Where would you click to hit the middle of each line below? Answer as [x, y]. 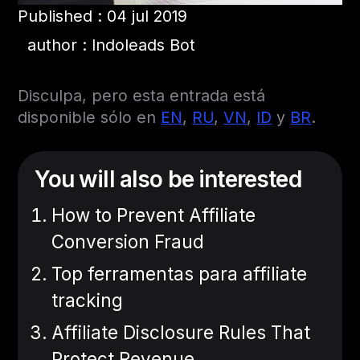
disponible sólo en [90, 118]
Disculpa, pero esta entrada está [142, 96]
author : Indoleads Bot [107, 45]
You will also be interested [168, 180]
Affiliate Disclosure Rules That [181, 333]
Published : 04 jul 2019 [103, 16]
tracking [88, 301]
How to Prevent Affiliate [154, 215]
